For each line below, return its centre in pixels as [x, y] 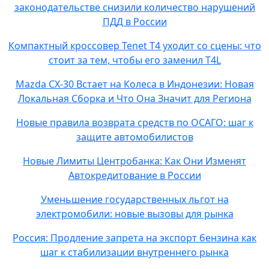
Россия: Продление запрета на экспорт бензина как [134, 238]
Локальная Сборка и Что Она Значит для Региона [134, 98]
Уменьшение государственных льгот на [134, 199]
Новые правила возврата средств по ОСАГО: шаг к [134, 122]
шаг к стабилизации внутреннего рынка [134, 252]
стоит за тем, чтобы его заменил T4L [134, 60]
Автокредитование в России [134, 175]
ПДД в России [134, 22]
